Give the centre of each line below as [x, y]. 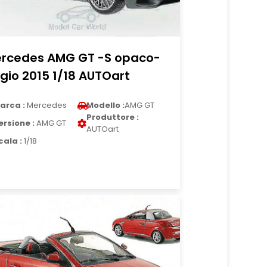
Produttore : [113, 117]
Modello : [106, 105]
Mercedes [46, 105]
